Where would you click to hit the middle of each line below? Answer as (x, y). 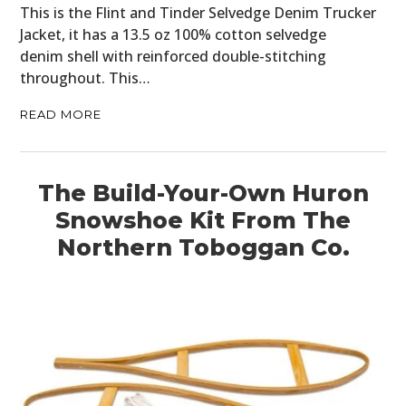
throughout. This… (86, 78)
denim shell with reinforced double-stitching (174, 57)
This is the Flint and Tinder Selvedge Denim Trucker (198, 13)
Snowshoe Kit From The (203, 221)
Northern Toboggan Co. (203, 248)
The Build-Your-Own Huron (203, 193)
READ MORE (61, 115)
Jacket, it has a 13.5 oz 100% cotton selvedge (174, 35)
